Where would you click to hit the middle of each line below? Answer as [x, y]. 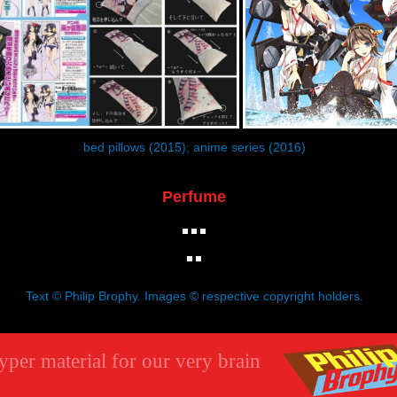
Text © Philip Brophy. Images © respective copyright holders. [194, 296]
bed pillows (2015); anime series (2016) [194, 147]
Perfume [194, 196]
